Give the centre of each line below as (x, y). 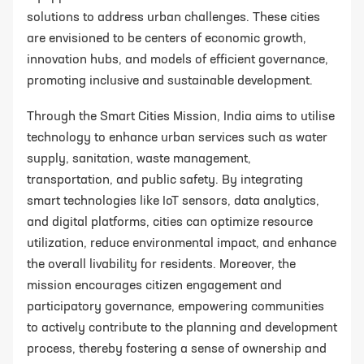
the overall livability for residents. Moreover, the (161, 264)
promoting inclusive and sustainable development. (170, 81)
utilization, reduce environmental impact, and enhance (182, 243)
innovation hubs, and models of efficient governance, (178, 60)
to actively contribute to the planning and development (182, 328)
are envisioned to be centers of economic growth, (167, 39)
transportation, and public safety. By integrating (165, 180)
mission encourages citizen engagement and (154, 286)
